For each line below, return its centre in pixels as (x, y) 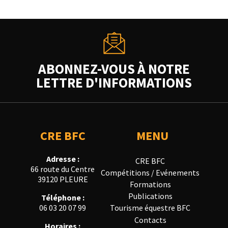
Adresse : (63, 159)
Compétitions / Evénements (150, 172)
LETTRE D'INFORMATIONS (114, 82)
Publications (150, 196)
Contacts (150, 220)
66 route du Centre (63, 169)
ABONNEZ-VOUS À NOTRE (114, 68)
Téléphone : (63, 198)
